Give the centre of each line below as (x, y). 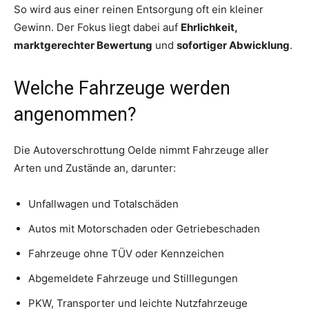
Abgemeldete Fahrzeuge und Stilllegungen (133, 278)
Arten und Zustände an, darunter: (95, 168)
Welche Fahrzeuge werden (122, 88)
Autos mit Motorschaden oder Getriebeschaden (144, 228)
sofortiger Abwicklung (233, 45)
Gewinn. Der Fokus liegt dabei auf (97, 27)
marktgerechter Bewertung (83, 45)
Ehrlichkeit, (209, 27)
